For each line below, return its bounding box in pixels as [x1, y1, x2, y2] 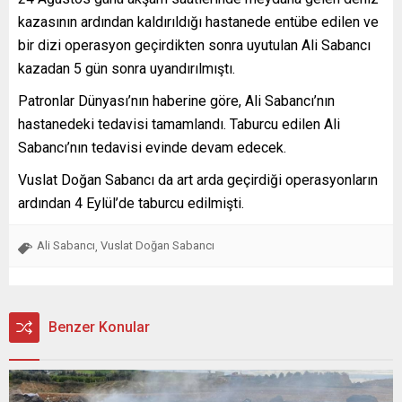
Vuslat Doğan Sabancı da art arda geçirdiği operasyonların [18, 170, 378, 188]
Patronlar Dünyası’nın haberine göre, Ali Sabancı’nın [18, 92, 335, 109]
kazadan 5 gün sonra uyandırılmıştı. [18, 59, 235, 77]
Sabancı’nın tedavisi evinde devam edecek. [18, 138, 286, 156]
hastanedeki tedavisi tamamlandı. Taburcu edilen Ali [18, 115, 340, 133]
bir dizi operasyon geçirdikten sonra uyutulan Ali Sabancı [18, 36, 371, 54]
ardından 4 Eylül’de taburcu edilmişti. [18, 194, 244, 212]
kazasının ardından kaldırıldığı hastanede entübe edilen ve [18, 13, 379, 31]
